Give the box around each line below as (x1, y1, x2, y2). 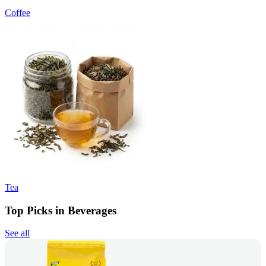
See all (5, 228, 30, 239)
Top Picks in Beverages (5, 204, 116, 217)
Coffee (5, 7, 30, 18)
